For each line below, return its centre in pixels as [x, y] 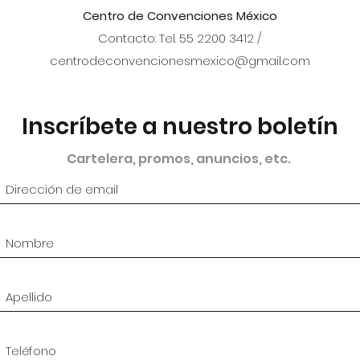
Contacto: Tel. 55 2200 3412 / [180, 38]
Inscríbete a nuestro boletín [180, 127]
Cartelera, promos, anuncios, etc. [180, 159]
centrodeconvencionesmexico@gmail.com [180, 61]
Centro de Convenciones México [180, 16]
